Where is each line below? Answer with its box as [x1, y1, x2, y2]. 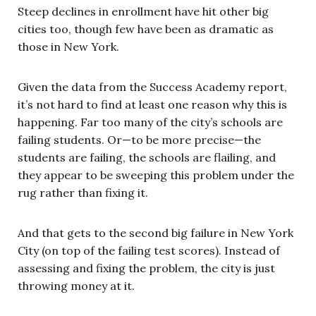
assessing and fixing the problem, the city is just [18, 260, 275, 275]
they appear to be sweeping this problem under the [18, 167, 294, 182]
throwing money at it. [18, 278, 135, 293]
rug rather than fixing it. [18, 185, 148, 200]
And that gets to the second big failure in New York [18, 225, 293, 240]
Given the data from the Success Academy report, [18, 79, 287, 94]
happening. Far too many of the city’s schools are [18, 114, 283, 129]
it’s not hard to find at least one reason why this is [18, 97, 287, 111]
